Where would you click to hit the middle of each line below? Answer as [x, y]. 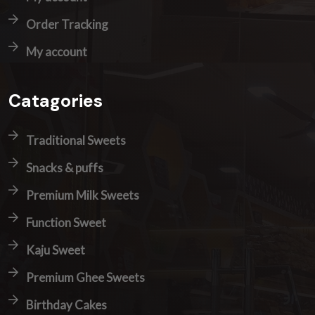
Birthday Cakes [66, 305]
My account [57, 52]
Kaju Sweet [56, 250]
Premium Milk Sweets [83, 195]
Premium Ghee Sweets [85, 278]
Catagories [56, 101]
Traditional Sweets [76, 141]
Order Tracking [67, 25]
